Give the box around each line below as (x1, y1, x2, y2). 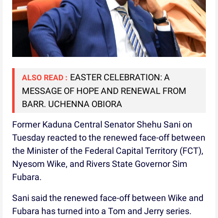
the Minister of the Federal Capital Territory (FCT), (12, 145, 204, 156)
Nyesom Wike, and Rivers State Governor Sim (12, 158, 188, 169)
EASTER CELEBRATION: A (70, 72, 170, 82)
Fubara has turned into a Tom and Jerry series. (12, 205, 192, 216)
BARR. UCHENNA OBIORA (22, 98, 123, 109)
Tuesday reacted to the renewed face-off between (12, 132, 206, 143)
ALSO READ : (22, 73, 68, 82)
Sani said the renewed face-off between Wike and (12, 192, 204, 203)
